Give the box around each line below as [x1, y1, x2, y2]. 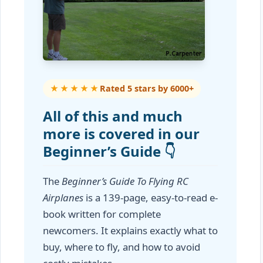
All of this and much [43, 106, 183, 126]
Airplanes [43, 191, 83, 204]
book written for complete [43, 207, 161, 221]
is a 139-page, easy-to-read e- [83, 191, 218, 204]
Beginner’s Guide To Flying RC [62, 174, 188, 188]
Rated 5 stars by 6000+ [100, 83, 194, 94]
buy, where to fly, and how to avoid [43, 240, 200, 254]
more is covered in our [43, 124, 200, 143]
